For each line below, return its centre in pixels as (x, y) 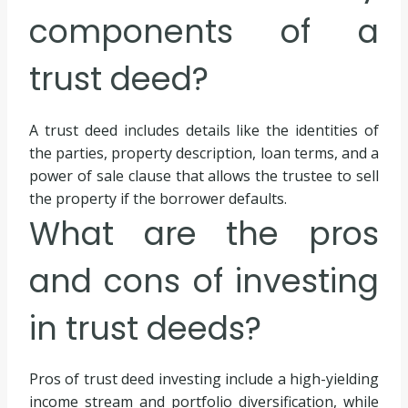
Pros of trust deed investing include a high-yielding (204, 379)
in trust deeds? (145, 328)
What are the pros (204, 233)
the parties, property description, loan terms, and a (204, 153)
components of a (204, 32)
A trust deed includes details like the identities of (204, 130)
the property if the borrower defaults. (158, 198)
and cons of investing (204, 280)
